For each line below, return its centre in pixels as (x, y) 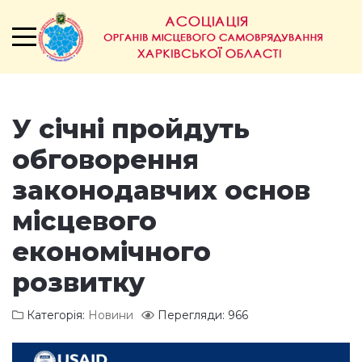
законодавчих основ (161, 190)
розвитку (78, 282)
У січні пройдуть (131, 129)
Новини (111, 315)
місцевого (84, 221)
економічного (112, 252)
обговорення (105, 160)
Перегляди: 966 (203, 315)
